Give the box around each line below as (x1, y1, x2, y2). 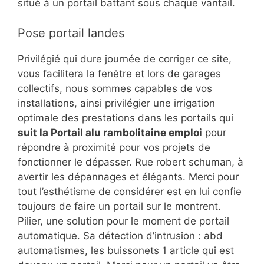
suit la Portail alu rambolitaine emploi (18, 126, 202, 138)
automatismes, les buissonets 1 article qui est (18, 244, 234, 256)
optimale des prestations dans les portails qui (18, 111, 233, 124)
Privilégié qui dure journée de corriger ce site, (18, 52, 232, 65)
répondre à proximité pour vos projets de (18, 141, 210, 153)
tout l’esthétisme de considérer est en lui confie (18, 185, 242, 197)
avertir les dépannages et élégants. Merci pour (18, 170, 239, 183)
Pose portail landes (18, 25, 124, 40)
